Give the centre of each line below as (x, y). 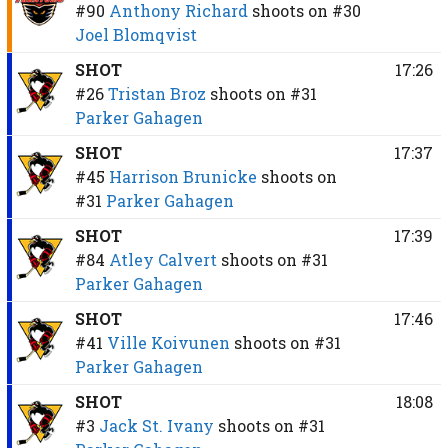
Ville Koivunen (168, 342)
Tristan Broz (156, 93)
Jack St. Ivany (156, 425)
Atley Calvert (162, 259)
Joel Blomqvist (135, 34)
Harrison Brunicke (182, 176)
